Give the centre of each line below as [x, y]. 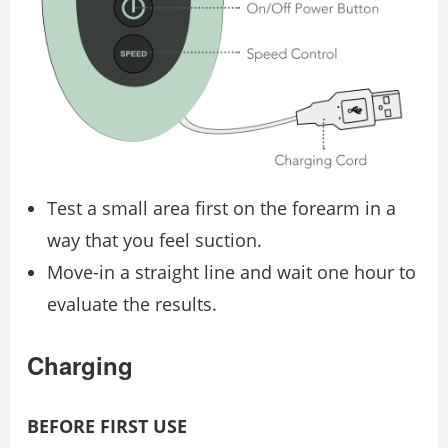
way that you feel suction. [154, 240]
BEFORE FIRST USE [107, 426]
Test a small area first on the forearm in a [221, 208]
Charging [80, 365]
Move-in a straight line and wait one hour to [231, 272]
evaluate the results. [132, 304]
